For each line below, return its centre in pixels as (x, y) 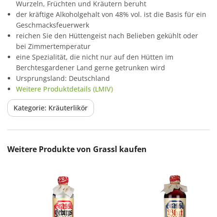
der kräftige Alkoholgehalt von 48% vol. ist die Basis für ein (111, 14)
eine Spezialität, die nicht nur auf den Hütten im (95, 57)
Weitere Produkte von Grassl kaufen (77, 149)
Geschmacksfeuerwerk (53, 25)
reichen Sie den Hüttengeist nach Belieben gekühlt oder (107, 35)
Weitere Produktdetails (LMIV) (64, 89)
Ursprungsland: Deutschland (63, 78)
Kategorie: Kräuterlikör (51, 108)
